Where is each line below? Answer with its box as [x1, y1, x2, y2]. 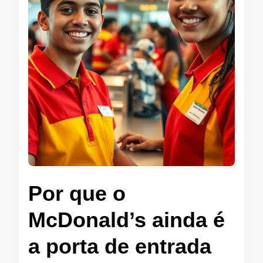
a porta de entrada [28, 234, 211, 259]
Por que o [28, 181, 126, 206]
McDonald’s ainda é [28, 208, 225, 232]
